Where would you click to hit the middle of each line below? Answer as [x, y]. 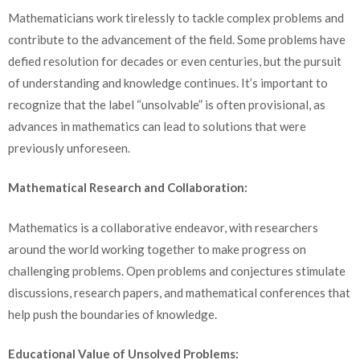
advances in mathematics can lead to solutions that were [157, 126]
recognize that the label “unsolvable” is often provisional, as [167, 104]
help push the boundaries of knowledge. [112, 314]
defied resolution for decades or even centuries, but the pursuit [175, 61]
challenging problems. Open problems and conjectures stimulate [177, 270]
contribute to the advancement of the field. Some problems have [177, 39]
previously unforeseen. [69, 147]
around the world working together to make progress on [157, 249]
